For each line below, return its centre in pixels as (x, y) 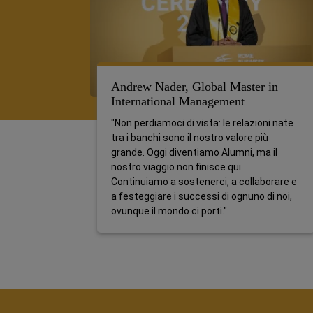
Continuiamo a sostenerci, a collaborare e (204, 182)
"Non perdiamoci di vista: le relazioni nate (202, 123)
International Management (178, 101)
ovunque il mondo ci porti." (169, 211)
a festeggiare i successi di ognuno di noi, (202, 196)
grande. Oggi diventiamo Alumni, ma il (194, 152)
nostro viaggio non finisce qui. (177, 167)
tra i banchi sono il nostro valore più (190, 138)
